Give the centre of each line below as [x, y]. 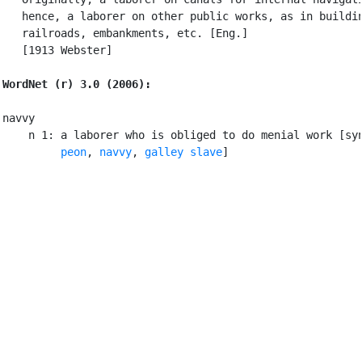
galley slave [183, 152]
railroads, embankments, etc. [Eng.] [125, 33]
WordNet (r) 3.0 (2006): [77, 84]
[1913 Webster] [57, 50]
